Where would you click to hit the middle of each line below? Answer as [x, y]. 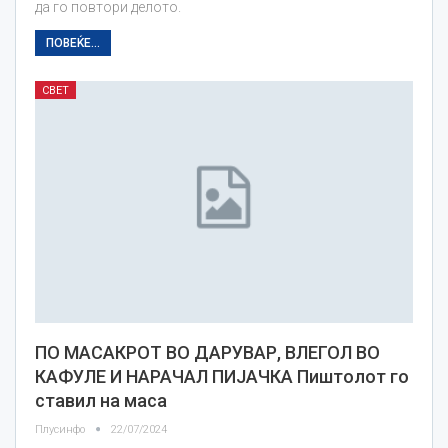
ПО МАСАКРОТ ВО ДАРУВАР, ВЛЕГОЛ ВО [207, 353]
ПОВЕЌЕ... [73, 43]
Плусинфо [61, 430]
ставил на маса [101, 401]
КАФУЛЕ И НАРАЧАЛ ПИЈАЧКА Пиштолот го [222, 377]
